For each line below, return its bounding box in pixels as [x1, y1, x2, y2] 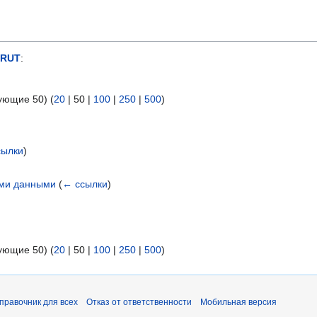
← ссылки [62, 178, 108, 190]
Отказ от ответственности [86, 297, 192, 308]
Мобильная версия [200, 297, 277, 308]
